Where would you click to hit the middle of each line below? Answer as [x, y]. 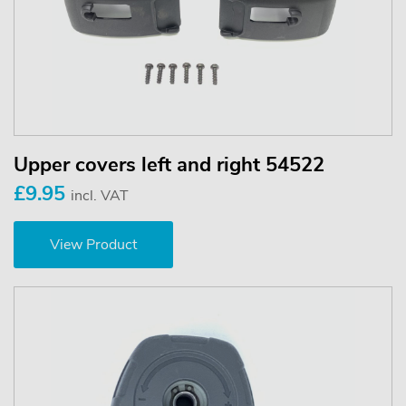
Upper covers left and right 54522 [169, 165]
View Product [93, 245]
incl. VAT [100, 196]
